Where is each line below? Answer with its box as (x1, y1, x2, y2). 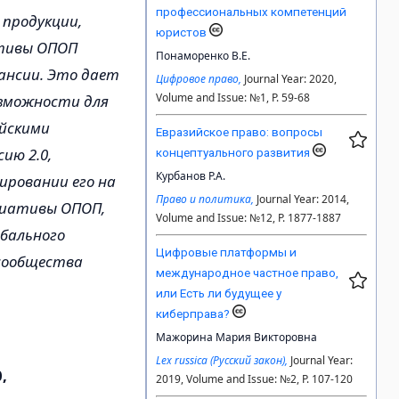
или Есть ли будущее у (156, 286, 282, 301)
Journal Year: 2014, (256, 191, 350, 208)
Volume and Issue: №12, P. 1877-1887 (156, 210, 342, 226)
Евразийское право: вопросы (156, 125, 323, 140)
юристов (156, 25, 210, 40)
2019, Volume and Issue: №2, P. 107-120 (156, 371, 354, 387)
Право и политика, (156, 191, 255, 208)
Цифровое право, (156, 71, 242, 87)
